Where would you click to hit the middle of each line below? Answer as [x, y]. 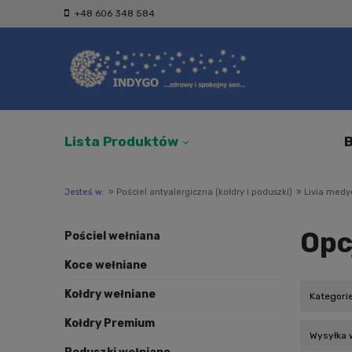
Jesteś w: [84, 192]
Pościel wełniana [112, 236]
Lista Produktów [121, 141]
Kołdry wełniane [110, 294]
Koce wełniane [106, 265]
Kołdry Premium [110, 324]
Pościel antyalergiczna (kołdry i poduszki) [204, 192]
